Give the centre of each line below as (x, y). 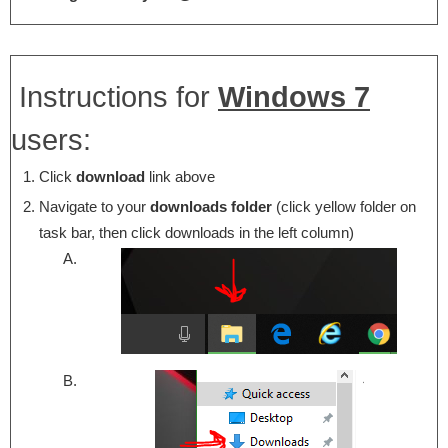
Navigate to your (94, 207)
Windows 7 (294, 97)
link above (179, 177)
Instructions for (114, 97)
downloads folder (210, 207)
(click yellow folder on (343, 207)
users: (51, 140)
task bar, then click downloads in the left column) (196, 233)
